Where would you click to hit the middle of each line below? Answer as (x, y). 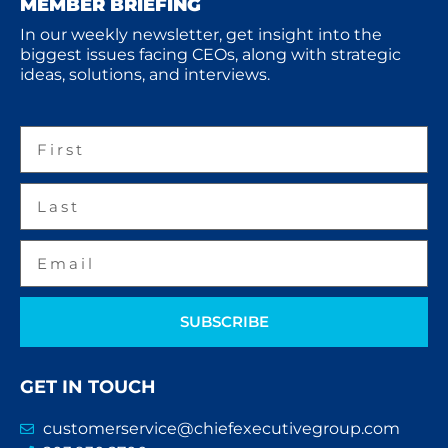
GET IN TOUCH (88, 387)
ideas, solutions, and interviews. (145, 75)
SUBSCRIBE (224, 322)
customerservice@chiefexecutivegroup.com (221, 429)
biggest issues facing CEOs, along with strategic (210, 55)
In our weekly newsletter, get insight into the (201, 35)
